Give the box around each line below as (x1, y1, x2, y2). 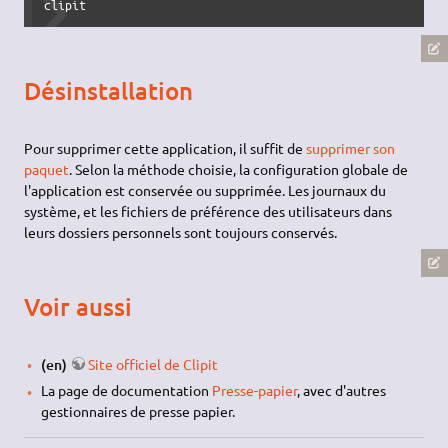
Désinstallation (24, 75, 194, 107)
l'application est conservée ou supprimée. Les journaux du (24, 180, 387, 199)
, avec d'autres (296, 381, 386, 400)
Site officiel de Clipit (87, 354, 218, 373)
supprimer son (306, 138, 396, 157)
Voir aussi (24, 291, 133, 323)
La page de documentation (40, 381, 212, 400)
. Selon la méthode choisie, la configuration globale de (69, 159, 409, 178)
